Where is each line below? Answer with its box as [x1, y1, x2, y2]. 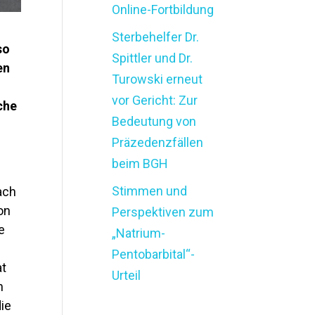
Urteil [112, 267, 141, 283]
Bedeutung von [112, 113, 197, 129]
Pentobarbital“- [112, 246, 195, 262]
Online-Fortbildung [112, 1, 214, 17]
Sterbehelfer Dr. [112, 29, 200, 44]
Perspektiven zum [112, 204, 214, 219]
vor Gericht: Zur [112, 92, 198, 108]
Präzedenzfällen [112, 134, 204, 150]
